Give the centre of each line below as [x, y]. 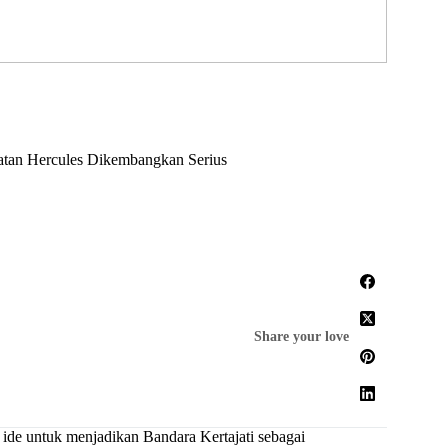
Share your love [302, 337]
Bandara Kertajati [198, 437]
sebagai [279, 437]
